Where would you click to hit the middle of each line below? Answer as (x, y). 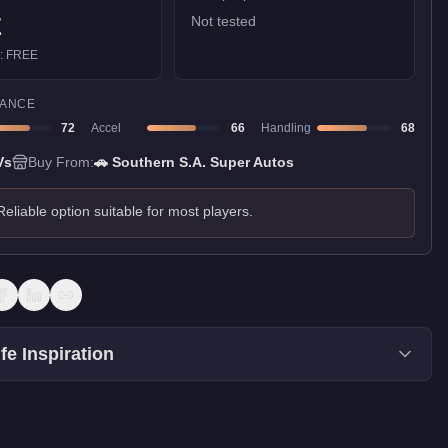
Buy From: (61, 162)
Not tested (223, 21)
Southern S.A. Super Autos (203, 162)
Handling (286, 128)
